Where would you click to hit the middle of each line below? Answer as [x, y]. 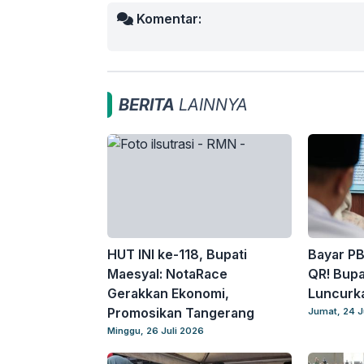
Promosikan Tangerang [181, 313]
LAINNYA [211, 105]
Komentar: [167, 19]
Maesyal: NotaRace [167, 274]
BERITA [147, 105]
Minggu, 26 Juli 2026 [156, 331]
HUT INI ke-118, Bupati [177, 254]
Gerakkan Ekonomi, [168, 293]
